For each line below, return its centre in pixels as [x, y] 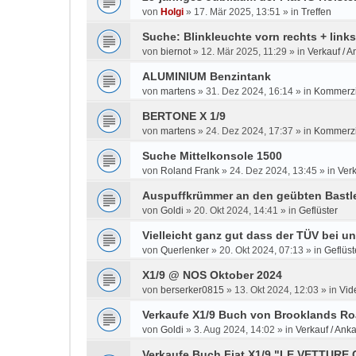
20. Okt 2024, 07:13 [261, 250]
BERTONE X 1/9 [184, 116]
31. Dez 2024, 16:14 [250, 91]
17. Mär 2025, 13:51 [237, 12]
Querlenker [185, 250]
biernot [176, 52]
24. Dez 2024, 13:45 [273, 171]
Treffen [316, 12]
